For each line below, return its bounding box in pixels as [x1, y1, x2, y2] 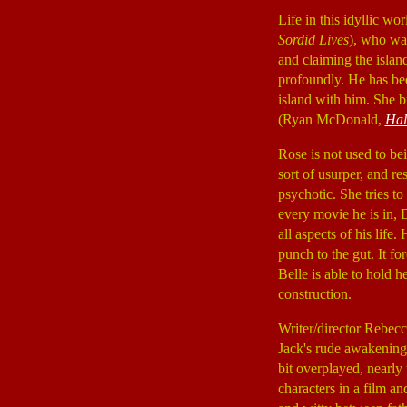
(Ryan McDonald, [277, 112, 385, 127]
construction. [277, 286, 352, 302]
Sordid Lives [277, 32, 349, 47]
